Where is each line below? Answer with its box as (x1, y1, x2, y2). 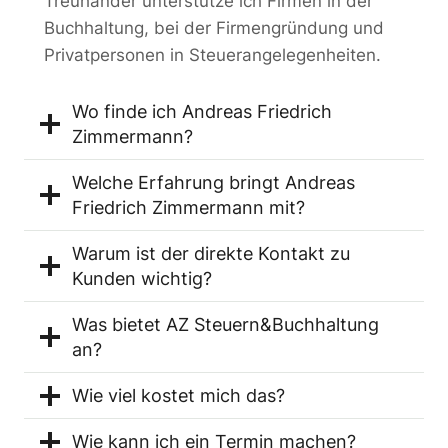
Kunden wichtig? (72, 268, 212, 289)
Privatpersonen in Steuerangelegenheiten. (44, 45, 381, 65)
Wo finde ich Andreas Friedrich (72, 101, 332, 122)
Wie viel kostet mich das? (72, 385, 285, 406)
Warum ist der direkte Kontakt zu (72, 243, 350, 264)
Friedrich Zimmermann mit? (72, 197, 305, 218)
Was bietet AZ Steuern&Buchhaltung (72, 314, 379, 335)
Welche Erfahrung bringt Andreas (72, 172, 355, 193)
